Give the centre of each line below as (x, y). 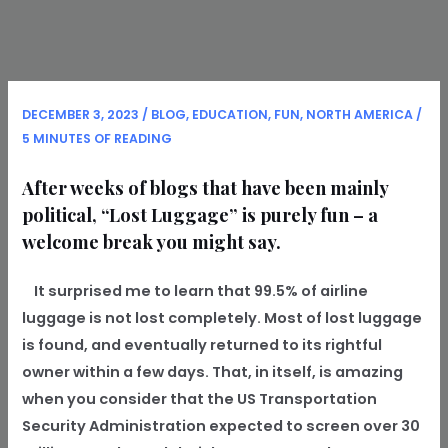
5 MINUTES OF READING (97, 138)
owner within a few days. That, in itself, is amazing (213, 372)
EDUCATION (230, 114)
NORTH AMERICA (360, 114)
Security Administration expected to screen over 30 (221, 426)
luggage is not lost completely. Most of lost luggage (222, 318)
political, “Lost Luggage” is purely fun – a (200, 215)
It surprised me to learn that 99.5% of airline (195, 291)
